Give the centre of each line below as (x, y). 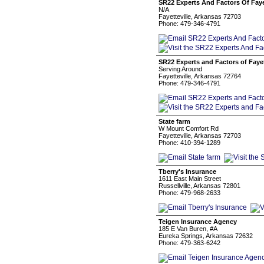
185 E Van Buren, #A (188, 229)
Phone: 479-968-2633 (189, 193)
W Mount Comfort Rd (189, 128)
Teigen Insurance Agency (198, 222)
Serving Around (180, 69)
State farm (174, 121)
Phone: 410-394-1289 (189, 143)
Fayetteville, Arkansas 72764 (200, 76)
